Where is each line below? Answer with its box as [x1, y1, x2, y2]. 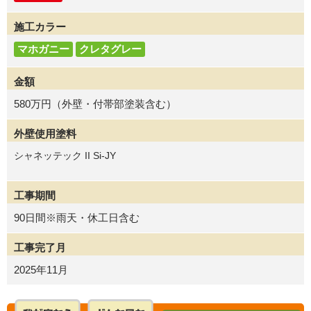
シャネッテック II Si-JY [14, 150, 116, 161]
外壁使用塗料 [14, 128, 76, 140]
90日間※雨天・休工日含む [14, 212, 140, 224]
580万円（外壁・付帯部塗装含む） [14, 98, 176, 110]
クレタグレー [79, 43, 142, 55]
